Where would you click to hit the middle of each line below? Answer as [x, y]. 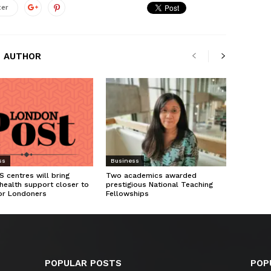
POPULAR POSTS [83, 263]
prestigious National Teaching [159, 184]
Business [125, 160]
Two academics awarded [151, 175]
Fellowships [127, 193]
